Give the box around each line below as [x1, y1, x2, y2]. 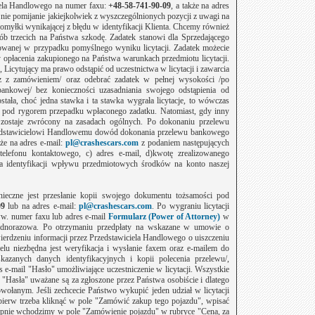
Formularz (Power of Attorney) [108, 212, 221, 221]
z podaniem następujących [141, 138, 230, 148]
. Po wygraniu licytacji [151, 201, 230, 211]
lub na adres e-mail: [5, 201, 79, 211]
